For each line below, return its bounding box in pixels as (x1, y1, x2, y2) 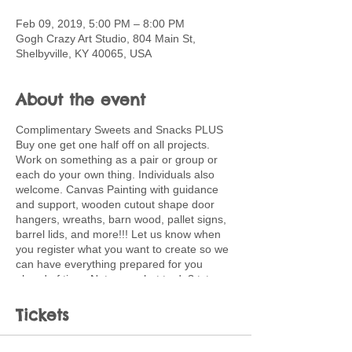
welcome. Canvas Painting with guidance (16, 183, 218, 196)
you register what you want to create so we (16, 243, 229, 255)
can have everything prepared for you (16, 258, 203, 270)
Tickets (16, 305, 69, 324)
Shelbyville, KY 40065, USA (16, 47, 152, 60)
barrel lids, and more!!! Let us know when (16, 228, 221, 240)
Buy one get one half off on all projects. (16, 138, 210, 151)
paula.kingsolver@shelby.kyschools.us (16, 317, 206, 330)
